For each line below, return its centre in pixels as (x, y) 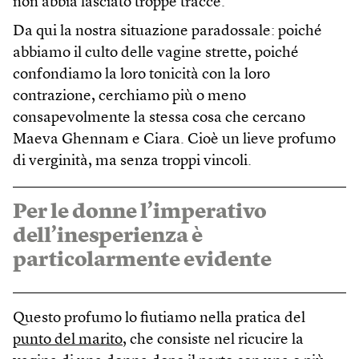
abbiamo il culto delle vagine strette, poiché (156, 53)
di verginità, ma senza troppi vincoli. (132, 161)
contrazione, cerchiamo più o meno (129, 96)
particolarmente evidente (142, 260)
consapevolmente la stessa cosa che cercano (159, 118)
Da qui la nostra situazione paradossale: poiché (167, 31)
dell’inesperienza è (108, 236)
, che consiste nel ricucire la (213, 340)
